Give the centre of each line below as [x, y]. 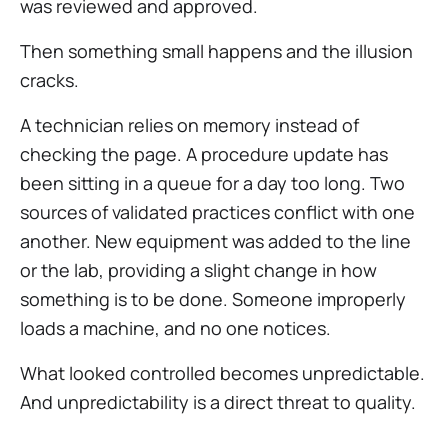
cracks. [49, 80]
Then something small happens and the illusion [216, 51]
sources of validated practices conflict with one [217, 212]
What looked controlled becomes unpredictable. [222, 373]
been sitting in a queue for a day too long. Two [212, 183]
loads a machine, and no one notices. [175, 328]
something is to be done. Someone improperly [213, 299]
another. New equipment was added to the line [215, 241]
